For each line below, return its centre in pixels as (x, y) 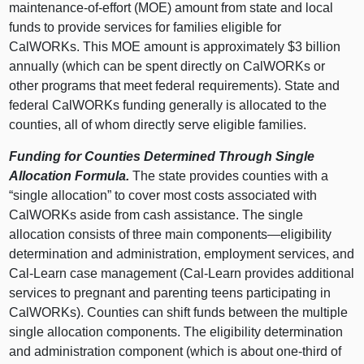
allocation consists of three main (103, 234)
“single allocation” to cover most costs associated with (163, 195)
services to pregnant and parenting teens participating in (170, 292)
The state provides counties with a (229, 175)
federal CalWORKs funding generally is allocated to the (168, 105)
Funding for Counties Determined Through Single (162, 156)
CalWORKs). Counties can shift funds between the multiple (179, 312)
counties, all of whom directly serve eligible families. (158, 124)
